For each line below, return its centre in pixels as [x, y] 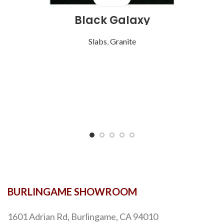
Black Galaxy [112, 20]
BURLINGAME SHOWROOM [72, 191]
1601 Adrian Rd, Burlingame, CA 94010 [83, 216]
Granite [123, 41]
